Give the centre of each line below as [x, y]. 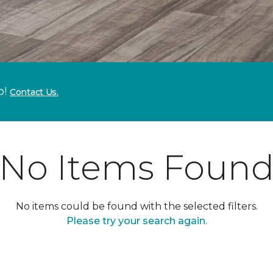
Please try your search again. [136, 221]
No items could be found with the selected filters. [136, 206]
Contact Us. [34, 92]
